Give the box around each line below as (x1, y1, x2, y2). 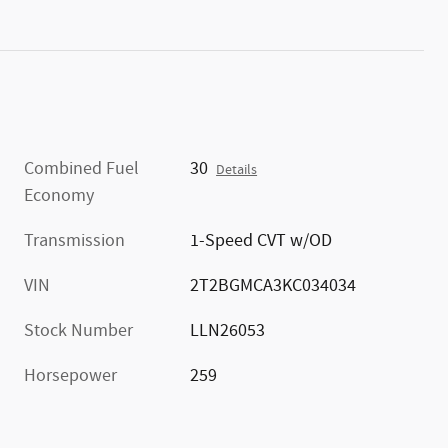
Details (216, 160, 258, 179)
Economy (24, 183, 94, 208)
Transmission (24, 228, 125, 253)
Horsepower (24, 363, 117, 388)
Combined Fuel (24, 156, 139, 181)
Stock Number (24, 318, 133, 343)
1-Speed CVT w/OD (190, 228, 333, 253)
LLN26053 (190, 318, 266, 343)
